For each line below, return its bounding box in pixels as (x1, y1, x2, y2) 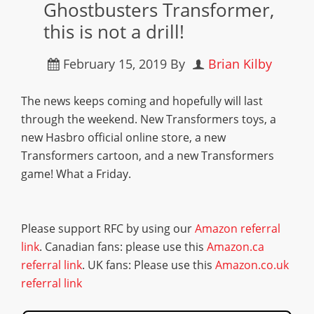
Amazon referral (195, 221, 280, 236)
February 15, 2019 (63, 55, 167, 72)
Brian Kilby (208, 55, 272, 72)
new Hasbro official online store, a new (21, 130, 226, 145)
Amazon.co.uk (215, 257, 289, 273)
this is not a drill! (43, 19, 184, 44)
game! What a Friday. (21, 166, 131, 182)
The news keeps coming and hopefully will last (21, 93, 263, 109)
